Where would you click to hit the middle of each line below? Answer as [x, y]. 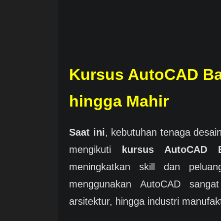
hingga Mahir [119, 101]
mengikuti [96, 149]
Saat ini [87, 132]
